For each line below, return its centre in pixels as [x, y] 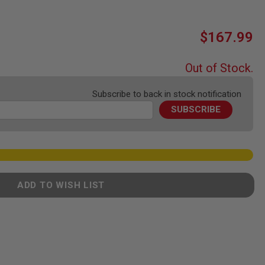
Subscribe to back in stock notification [167, 94]
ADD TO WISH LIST [61, 185]
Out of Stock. [219, 68]
